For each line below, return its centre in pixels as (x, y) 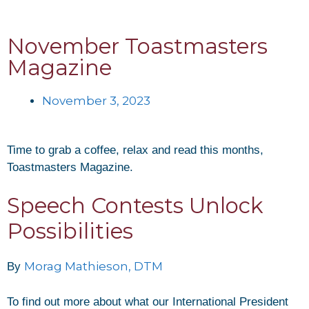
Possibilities (70, 231)
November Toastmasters (137, 46)
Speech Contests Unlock (135, 206)
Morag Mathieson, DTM (93, 266)
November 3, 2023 (96, 101)
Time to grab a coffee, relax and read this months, (135, 150)
